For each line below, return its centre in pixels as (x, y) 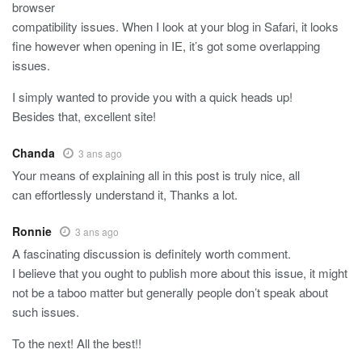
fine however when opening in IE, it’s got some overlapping (166, 46)
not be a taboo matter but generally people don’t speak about (170, 293)
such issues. (46, 312)
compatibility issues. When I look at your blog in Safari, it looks (175, 27)
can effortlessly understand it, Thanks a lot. (125, 195)
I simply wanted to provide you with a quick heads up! (152, 97)
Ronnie (32, 232)
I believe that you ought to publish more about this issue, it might (180, 273)
